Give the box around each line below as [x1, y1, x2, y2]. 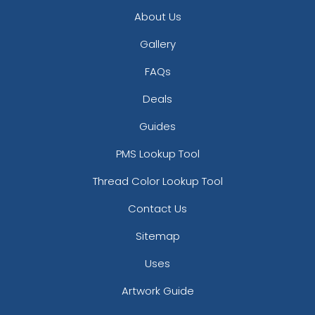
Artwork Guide [121, 283, 194, 298]
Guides [139, 118, 176, 134]
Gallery [139, 36, 176, 51]
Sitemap [135, 228, 180, 243]
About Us [134, 8, 181, 24]
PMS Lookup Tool [115, 146, 200, 161]
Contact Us [128, 200, 187, 216]
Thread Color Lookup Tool [92, 173, 223, 188]
